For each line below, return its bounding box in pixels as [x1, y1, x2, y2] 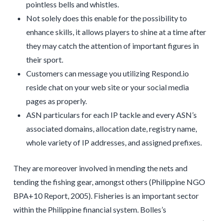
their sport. [26, 54, 64, 64]
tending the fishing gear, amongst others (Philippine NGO [13, 177, 205, 186]
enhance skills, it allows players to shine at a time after [26, 27, 207, 37]
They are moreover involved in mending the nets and [13, 163, 187, 173]
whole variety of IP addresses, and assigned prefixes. [26, 137, 202, 147]
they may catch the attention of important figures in [26, 40, 199, 50]
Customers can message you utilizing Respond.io [26, 68, 189, 78]
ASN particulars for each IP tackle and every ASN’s [26, 110, 197, 119]
